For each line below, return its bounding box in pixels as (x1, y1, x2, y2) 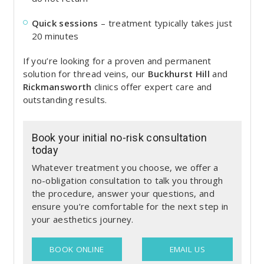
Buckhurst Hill (147, 68, 210, 80)
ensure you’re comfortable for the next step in (31, 200, 229, 212)
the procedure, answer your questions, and (31, 187, 214, 199)
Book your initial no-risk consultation (31, 131, 207, 144)
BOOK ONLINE (49, 243, 104, 255)
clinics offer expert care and (91, 81, 212, 93)
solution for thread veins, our (22, 68, 148, 80)
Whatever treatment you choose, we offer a (31, 161, 219, 173)
